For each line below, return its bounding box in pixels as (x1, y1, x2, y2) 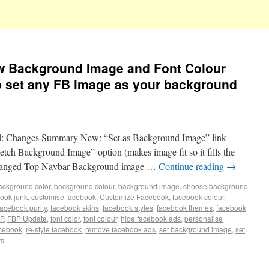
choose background (183, 181, 248, 191)
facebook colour (172, 192, 224, 202)
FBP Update (7, 213, 47, 223)
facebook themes (157, 202, 213, 213)
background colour (54, 181, 115, 191)
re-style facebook (26, 224, 82, 234)
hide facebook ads (121, 213, 181, 223)
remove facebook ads (85, 224, 156, 234)
